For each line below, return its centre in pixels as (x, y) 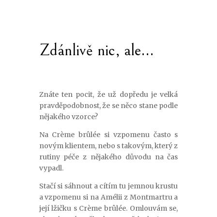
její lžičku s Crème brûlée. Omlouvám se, (108, 209)
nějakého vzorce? (68, 117)
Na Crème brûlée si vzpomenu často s (108, 135)
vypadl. (51, 168)
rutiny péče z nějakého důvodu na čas (108, 157)
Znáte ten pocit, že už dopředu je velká (108, 95)
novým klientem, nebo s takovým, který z (108, 146)
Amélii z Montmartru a (139, 197)
